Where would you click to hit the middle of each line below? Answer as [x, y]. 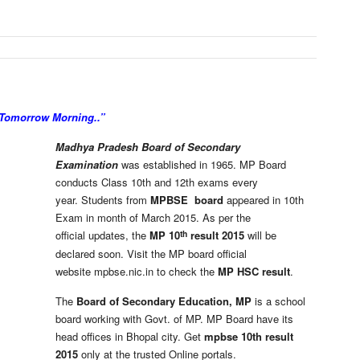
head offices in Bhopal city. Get [130, 336]
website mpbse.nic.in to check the [137, 271]
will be [260, 235]
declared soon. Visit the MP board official [151, 254]
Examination [87, 164]
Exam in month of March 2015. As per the [153, 217]
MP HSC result [254, 271]
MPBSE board [188, 200]
